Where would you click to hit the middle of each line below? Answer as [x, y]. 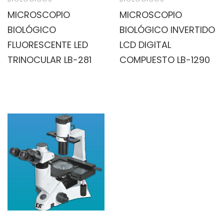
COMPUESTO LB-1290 [165, 59]
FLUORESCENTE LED [48, 44]
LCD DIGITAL [145, 44]
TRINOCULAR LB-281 [49, 59]
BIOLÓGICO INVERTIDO [167, 29]
